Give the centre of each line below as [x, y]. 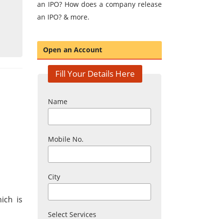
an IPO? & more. [63, 17]
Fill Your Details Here [95, 74]
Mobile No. [66, 139]
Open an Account [73, 50]
